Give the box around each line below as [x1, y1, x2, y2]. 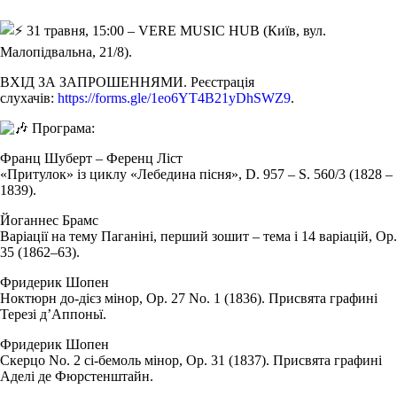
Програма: [28, 120, 95, 136]
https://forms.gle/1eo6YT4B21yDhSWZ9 [58, 90, 291, 105]
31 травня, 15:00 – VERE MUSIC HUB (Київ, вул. [23, 22, 326, 38]
